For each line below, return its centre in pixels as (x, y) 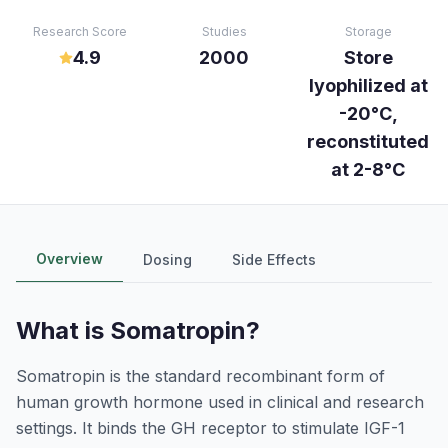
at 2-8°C (368, 169)
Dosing (167, 259)
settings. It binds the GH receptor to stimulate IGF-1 (210, 428)
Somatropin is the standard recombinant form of (200, 376)
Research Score (80, 31)
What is (63, 330)
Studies (224, 31)
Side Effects (274, 259)
